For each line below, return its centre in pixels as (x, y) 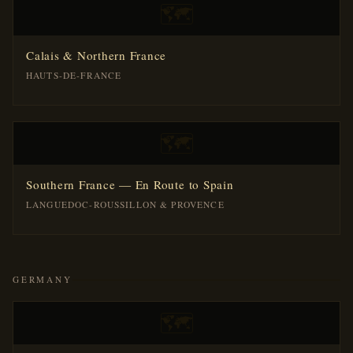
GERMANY (43, 279)
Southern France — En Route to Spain (130, 184)
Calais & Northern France (97, 55)
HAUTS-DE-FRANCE (74, 75)
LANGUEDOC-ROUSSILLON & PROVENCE (125, 204)
